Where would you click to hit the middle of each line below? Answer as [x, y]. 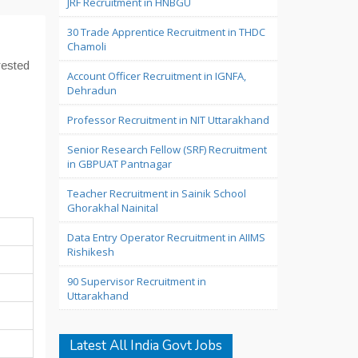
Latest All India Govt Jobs [145, 346]
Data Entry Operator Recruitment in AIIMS [166, 237]
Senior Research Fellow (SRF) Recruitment [167, 149]
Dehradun [91, 90]
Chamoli [86, 46]
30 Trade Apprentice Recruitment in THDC [166, 32]
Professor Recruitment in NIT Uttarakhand [168, 120]
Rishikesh [90, 252]
